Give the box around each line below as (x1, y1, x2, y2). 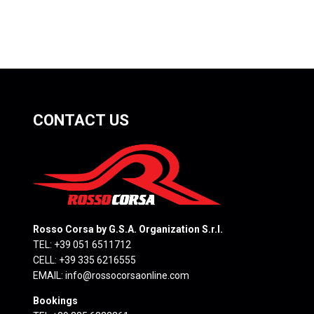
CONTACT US (33, 110, 129, 129)
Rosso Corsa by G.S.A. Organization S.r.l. (33, 223, 223, 235)
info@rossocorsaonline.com (65, 269, 189, 281)
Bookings (33, 294, 78, 306)
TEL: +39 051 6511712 (33, 238, 131, 250)
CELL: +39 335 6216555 (33, 254, 136, 266)
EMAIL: (33, 269, 65, 281)
